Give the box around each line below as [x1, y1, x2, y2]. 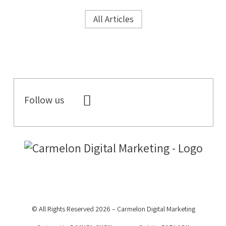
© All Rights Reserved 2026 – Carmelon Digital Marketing [32, 204, 195, 213]
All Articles [93, 13, 134, 25]
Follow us [24, 93, 64, 107]
